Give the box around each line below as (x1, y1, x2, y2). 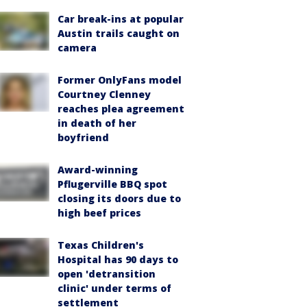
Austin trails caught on (58, 27, 180, 40)
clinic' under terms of (58, 282, 171, 295)
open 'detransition (58, 267, 156, 281)
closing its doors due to (58, 192, 181, 206)
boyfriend (58, 131, 109, 145)
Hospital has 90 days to (58, 253, 178, 267)
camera (58, 41, 97, 55)
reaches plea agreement (58, 102, 184, 116)
